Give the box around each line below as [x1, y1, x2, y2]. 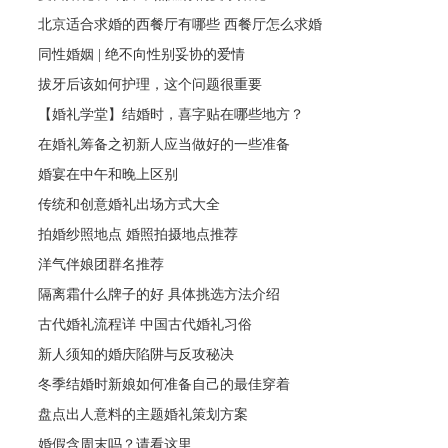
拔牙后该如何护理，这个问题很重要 [38, 76, 263, 92]
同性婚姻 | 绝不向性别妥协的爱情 [38, 46, 246, 62]
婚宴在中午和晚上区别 [38, 166, 179, 182]
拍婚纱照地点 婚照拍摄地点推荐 [38, 226, 239, 242]
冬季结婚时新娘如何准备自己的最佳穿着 [38, 376, 291, 392]
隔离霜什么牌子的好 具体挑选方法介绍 [38, 286, 281, 302]
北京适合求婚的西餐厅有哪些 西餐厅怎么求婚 [38, 16, 323, 32]
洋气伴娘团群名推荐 [38, 256, 165, 272]
